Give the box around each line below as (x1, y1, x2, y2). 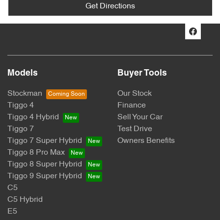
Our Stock (117, 90, 152, 98)
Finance (117, 102, 146, 110)
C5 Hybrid (7, 196, 43, 204)
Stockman (7, 90, 42, 98)
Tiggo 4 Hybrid (7, 113, 59, 122)
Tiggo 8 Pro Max (7, 149, 65, 157)
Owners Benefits (117, 137, 175, 145)
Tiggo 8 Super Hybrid (7, 161, 82, 169)
